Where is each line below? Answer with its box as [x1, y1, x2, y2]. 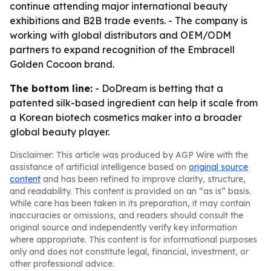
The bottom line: [10, 82, 93, 94]
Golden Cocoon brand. [10, 58, 114, 70]
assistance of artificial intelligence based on [10, 162, 189, 172]
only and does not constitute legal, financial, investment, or [10, 246, 249, 257]
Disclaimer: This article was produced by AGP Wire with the [10, 149, 248, 160]
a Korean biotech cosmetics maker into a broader [10, 111, 242, 123]
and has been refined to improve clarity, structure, [41, 174, 246, 184]
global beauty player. [10, 126, 109, 138]
